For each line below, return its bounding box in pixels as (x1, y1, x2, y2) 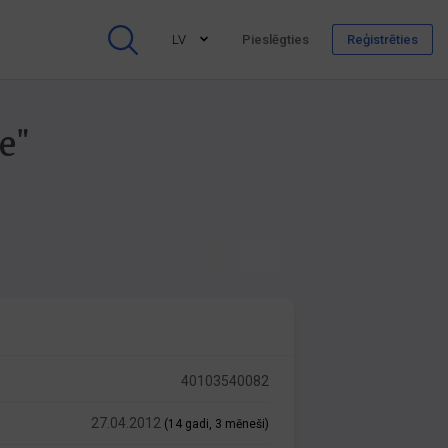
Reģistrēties (347, 32, 418, 47)
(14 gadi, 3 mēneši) (164, 417, 270, 431)
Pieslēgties (242, 32, 309, 47)
